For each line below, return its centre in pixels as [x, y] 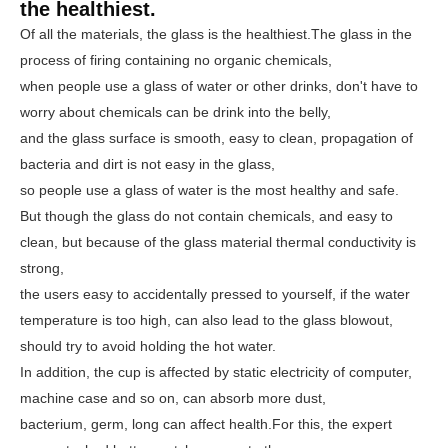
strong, [42, 268]
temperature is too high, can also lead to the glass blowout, [206, 320]
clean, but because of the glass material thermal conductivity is [218, 242]
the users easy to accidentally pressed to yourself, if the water [215, 294]
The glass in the [361, 34]
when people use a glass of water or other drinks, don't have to [219, 86]
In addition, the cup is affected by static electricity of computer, [216, 372]
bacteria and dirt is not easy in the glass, [147, 164]
